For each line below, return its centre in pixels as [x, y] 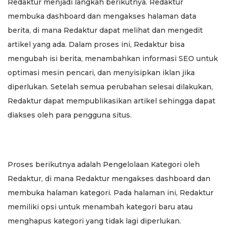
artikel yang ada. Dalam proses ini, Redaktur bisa [96, 44]
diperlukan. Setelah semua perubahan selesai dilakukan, [110, 87]
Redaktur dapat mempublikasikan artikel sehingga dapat [111, 101]
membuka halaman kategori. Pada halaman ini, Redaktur [110, 192]
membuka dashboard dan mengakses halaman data [102, 16]
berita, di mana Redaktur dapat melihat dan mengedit [105, 30]
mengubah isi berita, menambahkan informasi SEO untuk [113, 58]
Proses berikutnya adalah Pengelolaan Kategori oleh [104, 164]
